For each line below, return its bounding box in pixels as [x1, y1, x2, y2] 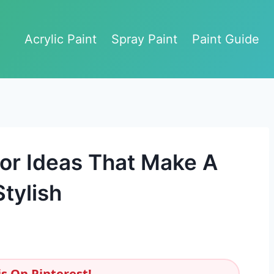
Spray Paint [111, 31, 177, 46]
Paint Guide [192, 31, 259, 46]
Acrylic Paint [24, 31, 97, 46]
